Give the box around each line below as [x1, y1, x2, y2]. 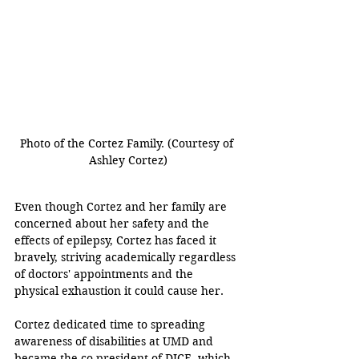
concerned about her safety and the [14, 216, 212, 232]
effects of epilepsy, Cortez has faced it [14, 233, 220, 248]
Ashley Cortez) [89, 153, 167, 168]
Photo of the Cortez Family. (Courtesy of [20, 136, 236, 151]
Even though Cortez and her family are [14, 200, 230, 215]
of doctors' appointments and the [14, 267, 196, 282]
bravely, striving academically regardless [14, 250, 239, 265]
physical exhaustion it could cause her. [14, 284, 227, 299]
